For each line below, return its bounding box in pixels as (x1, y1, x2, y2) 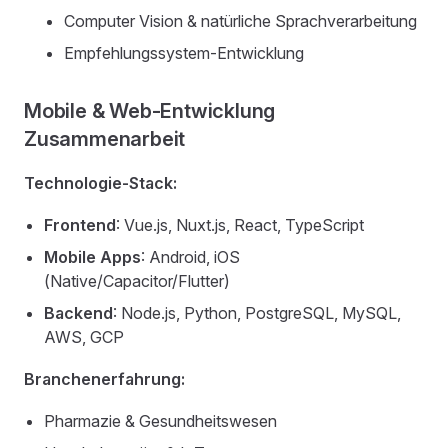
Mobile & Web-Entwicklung (24, 99, 276, 123)
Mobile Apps (44, 247, 141, 267)
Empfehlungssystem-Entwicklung (64, 43, 304, 63)
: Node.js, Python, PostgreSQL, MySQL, (113, 303, 401, 323)
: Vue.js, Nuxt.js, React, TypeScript (116, 215, 364, 235)
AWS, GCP (44, 327, 124, 347)
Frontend (44, 215, 116, 235)
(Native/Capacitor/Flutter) (44, 271, 230, 291)
